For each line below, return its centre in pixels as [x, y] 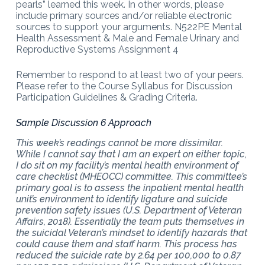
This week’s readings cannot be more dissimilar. [119, 143]
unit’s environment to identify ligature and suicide [122, 199]
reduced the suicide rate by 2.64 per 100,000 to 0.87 [128, 255]
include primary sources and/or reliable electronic [124, 15]
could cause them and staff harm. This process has [126, 244]
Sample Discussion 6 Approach [83, 122]
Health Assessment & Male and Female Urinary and [127, 38]
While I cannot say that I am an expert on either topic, [131, 154]
